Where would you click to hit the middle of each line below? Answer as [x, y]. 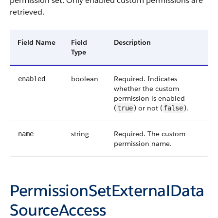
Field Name [36, 42]
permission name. [143, 144]
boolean [85, 79]
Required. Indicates [145, 79]
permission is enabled [149, 98]
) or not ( [148, 108]
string [80, 134]
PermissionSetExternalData [107, 191]
